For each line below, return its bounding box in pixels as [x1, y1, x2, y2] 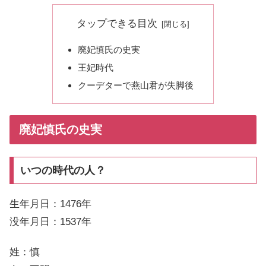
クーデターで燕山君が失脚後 [78, 80, 194, 90]
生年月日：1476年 [9, 198, 91, 210]
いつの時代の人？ [20, 164, 106, 177]
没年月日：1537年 [9, 216, 91, 228]
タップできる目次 [77, 18, 158, 30]
